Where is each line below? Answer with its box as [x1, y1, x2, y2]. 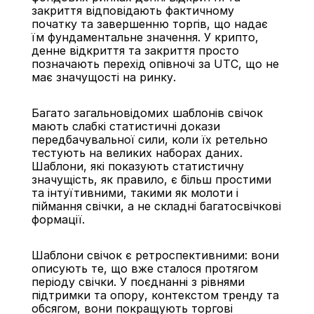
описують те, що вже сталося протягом [31, 261, 258, 275]
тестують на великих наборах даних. [31, 146, 243, 160]
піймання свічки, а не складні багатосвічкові [31, 199, 281, 213]
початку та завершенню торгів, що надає [31, 17, 268, 31]
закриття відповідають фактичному [31, 4, 234, 18]
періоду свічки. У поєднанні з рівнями [31, 275, 245, 289]
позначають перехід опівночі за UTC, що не [31, 57, 279, 71]
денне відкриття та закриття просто [31, 43, 239, 57]
